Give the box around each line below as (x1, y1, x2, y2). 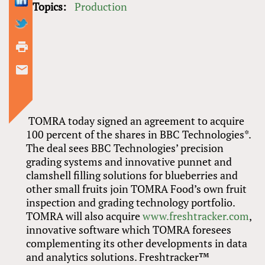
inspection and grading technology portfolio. (26, 195, 238, 209)
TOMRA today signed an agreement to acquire (26, 113, 245, 128)
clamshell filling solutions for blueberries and (26, 167, 238, 182)
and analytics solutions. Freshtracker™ (26, 249, 210, 264)
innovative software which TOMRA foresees (26, 222, 232, 237)
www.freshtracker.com (143, 208, 250, 223)
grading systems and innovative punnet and (26, 154, 232, 169)
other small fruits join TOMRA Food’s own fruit (26, 181, 247, 196)
